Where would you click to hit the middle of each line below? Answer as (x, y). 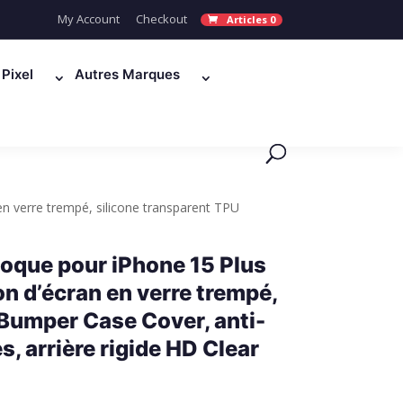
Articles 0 (251, 19)
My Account (88, 19)
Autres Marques (128, 74)
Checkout (161, 19)
